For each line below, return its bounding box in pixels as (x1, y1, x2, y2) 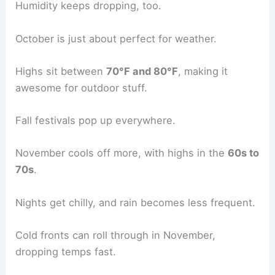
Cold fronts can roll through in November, (15, 228, 216, 241)
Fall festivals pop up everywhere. (15, 114, 176, 127)
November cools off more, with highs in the (15, 147, 228, 160)
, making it (178, 64, 228, 77)
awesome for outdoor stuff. (15, 81, 148, 94)
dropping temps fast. (15, 245, 117, 258)
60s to (228, 147, 260, 160)
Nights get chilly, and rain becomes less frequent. (15, 196, 256, 209)
